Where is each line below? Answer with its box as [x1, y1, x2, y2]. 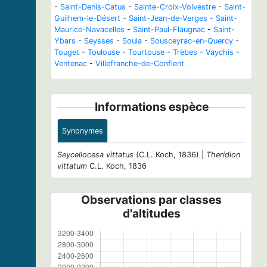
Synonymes [62, 126, 103, 135]
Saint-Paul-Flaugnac [133, 24, 205, 34]
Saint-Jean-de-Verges [129, 13, 207, 23]
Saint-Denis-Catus [60, 2, 126, 11]
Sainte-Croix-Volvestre [134, 2, 216, 11]
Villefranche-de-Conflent [95, 58, 184, 68]
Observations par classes [81, 192, 222, 207]
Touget [54, 47, 79, 57]
